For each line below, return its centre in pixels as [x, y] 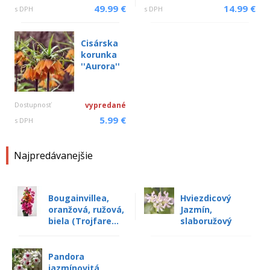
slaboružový [206, 221]
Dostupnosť [33, 105]
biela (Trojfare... [83, 221]
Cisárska [99, 43]
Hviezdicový [206, 198]
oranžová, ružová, [86, 209]
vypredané [105, 105]
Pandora [66, 256]
